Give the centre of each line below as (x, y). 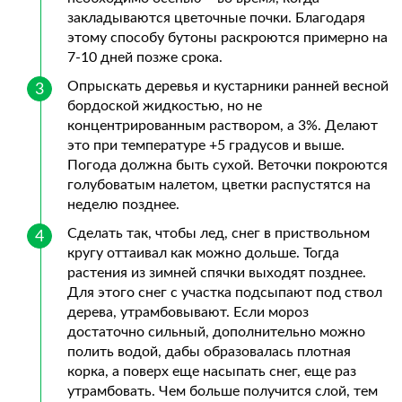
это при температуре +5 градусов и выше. (206, 145)
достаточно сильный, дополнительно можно (216, 332)
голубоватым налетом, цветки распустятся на (219, 184)
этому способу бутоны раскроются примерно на (227, 37)
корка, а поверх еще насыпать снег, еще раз (212, 371)
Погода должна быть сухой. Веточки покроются (227, 165)
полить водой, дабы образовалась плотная (209, 351)
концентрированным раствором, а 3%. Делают (223, 125)
